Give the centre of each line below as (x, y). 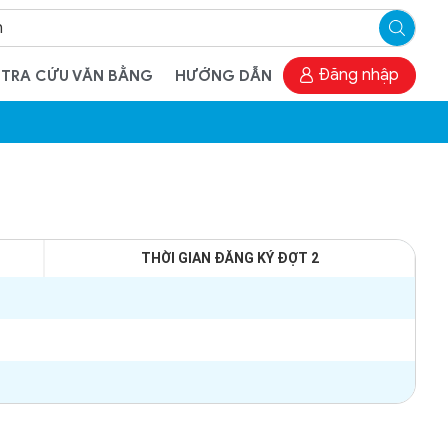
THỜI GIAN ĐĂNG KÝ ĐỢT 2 (229, 258)
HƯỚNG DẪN (223, 75)
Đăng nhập (358, 75)
